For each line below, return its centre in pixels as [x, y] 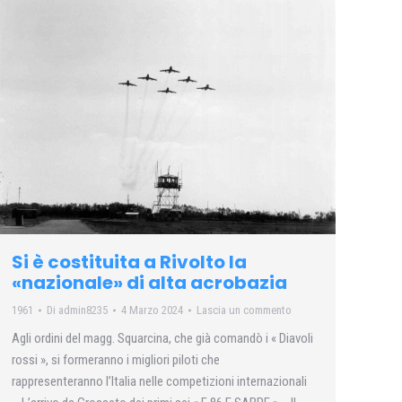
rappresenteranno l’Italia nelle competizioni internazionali [159, 382]
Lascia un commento [244, 310]
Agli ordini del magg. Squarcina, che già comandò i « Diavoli [162, 339]
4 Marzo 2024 [152, 310]
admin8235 [83, 310]
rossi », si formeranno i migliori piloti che [116, 360]
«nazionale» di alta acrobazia [149, 283]
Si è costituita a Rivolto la [129, 262]
